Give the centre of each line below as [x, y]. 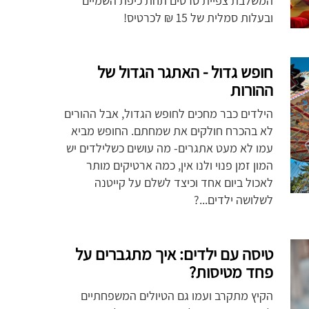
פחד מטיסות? [231, 271]
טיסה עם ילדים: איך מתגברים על [174, 253]
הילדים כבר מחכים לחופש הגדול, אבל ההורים [168, 113]
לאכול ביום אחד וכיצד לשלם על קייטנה [183, 182]
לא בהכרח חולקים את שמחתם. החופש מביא [172, 130]
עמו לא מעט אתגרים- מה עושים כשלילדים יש [169, 148]
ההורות [251, 89]
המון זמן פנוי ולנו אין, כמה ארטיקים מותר [179, 165]
